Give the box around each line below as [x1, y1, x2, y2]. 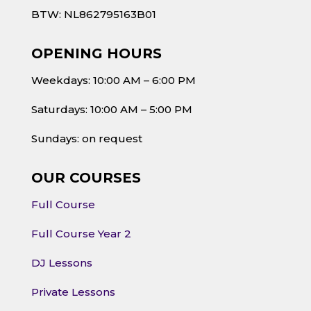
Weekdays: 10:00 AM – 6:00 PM [31, 74, 196, 87]
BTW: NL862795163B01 [31, 8, 156, 22]
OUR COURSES [31, 169, 141, 187]
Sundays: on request [31, 132, 142, 146]
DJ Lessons [31, 256, 92, 270]
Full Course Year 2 [31, 227, 131, 241]
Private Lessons [31, 285, 115, 299]
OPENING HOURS [31, 45, 162, 62]
